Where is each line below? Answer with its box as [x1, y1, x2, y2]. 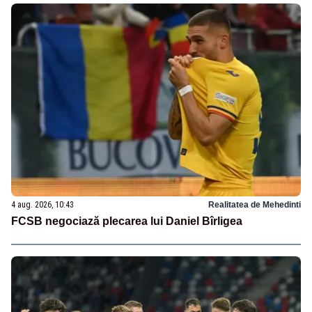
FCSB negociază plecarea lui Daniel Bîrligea [11, 215, 242, 228]
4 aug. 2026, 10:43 [11, 200, 74, 210]
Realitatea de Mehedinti [208, 200, 301, 210]
